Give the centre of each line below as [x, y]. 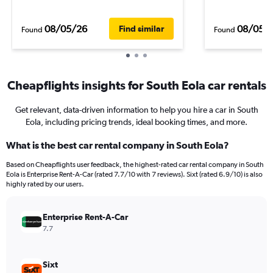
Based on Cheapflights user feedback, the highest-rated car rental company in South [135, 165]
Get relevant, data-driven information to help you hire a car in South [136, 110]
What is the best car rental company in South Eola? [118, 145]
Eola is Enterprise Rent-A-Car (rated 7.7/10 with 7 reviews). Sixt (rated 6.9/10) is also [134, 174]
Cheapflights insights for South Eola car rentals [136, 85]
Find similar [141, 29]
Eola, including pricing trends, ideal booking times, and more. [136, 122]
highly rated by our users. [45, 184]
